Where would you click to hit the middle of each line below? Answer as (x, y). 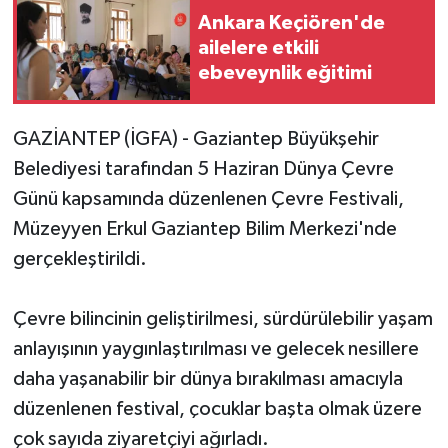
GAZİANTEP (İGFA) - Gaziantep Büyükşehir (195, 139)
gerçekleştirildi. (79, 259)
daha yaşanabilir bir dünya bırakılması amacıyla (207, 379)
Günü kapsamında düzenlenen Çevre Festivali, (208, 199)
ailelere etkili (258, 47)
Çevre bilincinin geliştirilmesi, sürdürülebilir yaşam (222, 319)
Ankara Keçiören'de (291, 22)
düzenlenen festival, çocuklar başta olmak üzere (217, 409)
